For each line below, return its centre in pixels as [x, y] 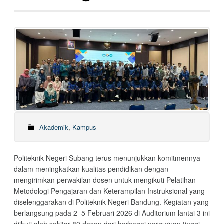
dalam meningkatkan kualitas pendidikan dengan [91, 169]
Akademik [54, 127]
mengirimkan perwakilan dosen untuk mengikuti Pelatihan [105, 180]
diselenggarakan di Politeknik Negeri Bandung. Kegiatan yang [111, 202]
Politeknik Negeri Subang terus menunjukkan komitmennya [107, 158]
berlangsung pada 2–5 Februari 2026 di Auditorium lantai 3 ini [112, 213]
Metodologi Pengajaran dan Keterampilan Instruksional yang [109, 191]
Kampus [84, 127]
